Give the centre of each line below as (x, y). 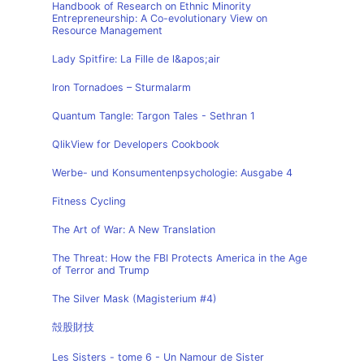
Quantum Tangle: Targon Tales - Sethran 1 (154, 116)
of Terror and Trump (101, 270)
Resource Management (107, 30)
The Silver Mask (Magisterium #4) (134, 299)
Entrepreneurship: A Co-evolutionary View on (160, 18)
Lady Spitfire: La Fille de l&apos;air (136, 59)
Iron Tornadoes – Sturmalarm (121, 87)
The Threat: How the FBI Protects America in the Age (180, 258)
